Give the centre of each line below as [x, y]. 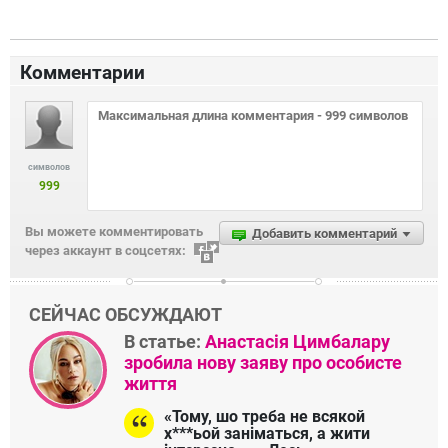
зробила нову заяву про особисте [263, 362]
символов [49, 166]
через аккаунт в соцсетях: [105, 251]
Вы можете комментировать [114, 231]
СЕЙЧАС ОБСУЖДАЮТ [125, 314]
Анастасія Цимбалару [297, 341]
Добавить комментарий [324, 233]
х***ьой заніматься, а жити [267, 433]
